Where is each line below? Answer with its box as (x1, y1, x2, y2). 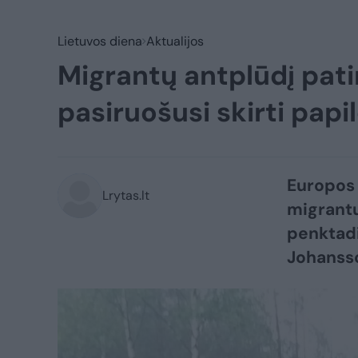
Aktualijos (146, 33, 204, 50)
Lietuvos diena (58, 33, 142, 50)
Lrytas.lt (102, 187, 149, 204)
